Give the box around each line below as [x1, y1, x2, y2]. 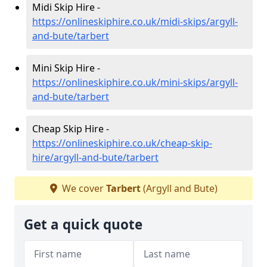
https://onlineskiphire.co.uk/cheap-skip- [32, 136, 212, 150]
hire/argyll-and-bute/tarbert [32, 150, 159, 164]
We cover [59, 181, 106, 195]
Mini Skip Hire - [32, 61, 100, 74]
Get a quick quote [24, 215, 142, 234]
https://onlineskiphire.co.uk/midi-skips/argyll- [32, 14, 238, 28]
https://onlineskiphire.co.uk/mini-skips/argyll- [32, 75, 238, 89]
